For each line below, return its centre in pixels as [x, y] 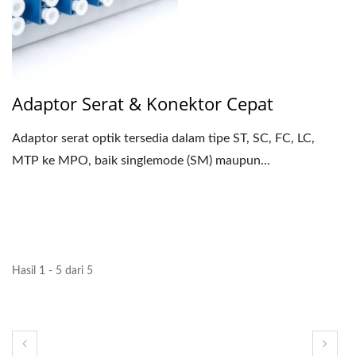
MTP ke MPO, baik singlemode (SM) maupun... [141, 161]
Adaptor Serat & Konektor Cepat [143, 104]
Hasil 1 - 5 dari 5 [52, 271]
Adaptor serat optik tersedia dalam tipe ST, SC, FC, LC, [163, 139]
